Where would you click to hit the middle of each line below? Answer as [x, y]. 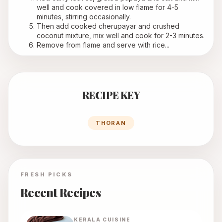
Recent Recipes [60, 193]
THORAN [111, 123]
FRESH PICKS [47, 175]
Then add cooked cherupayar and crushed [108, 26]
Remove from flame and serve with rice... [103, 45]
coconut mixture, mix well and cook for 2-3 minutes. [121, 36]
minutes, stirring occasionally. [84, 17]
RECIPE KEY [111, 95]
